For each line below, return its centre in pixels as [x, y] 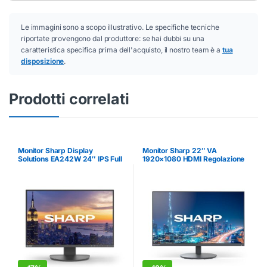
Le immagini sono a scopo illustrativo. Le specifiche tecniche [120, 27]
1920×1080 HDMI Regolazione [193, 159]
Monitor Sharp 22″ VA [180, 151]
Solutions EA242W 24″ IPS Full [70, 159]
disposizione [43, 61]
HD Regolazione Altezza [58, 167]
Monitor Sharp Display [55, 151]
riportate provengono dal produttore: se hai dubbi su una [113, 39]
